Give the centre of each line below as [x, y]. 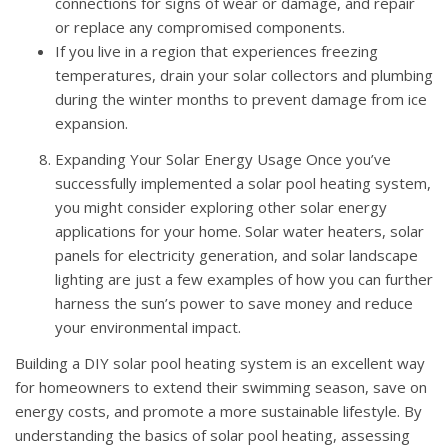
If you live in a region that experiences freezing [216, 50]
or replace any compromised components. [200, 26]
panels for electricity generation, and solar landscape [236, 254]
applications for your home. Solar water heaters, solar [239, 230]
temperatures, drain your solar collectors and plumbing [244, 74]
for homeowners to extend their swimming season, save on [221, 386]
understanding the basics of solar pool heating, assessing [212, 434]
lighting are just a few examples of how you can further [244, 278]
